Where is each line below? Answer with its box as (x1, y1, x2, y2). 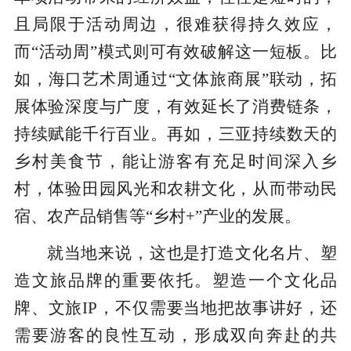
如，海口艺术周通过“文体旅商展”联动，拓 (13, 70, 338, 89)
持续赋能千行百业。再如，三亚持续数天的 (13, 125, 338, 144)
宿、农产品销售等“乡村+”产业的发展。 (13, 207, 301, 226)
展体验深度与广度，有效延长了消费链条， (13, 97, 338, 117)
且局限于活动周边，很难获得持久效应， (13, 15, 338, 34)
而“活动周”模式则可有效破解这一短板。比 (13, 42, 338, 62)
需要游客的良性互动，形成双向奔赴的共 (13, 326, 338, 346)
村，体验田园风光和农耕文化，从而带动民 (13, 179, 338, 199)
